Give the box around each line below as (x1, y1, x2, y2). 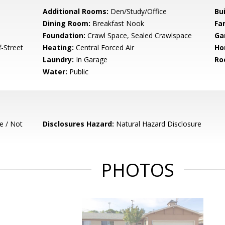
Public (67, 67, 89, 76)
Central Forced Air (74, 43, 135, 52)
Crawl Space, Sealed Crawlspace (85, 31, 192, 40)
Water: (43, 67, 68, 76)
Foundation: (43, 31, 86, 40)
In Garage (74, 55, 108, 64)
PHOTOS (101, 158, 174, 182)
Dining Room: (43, 19, 91, 28)
